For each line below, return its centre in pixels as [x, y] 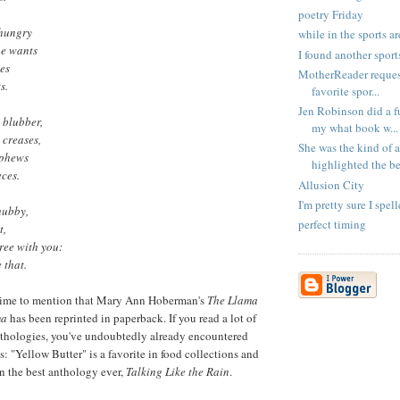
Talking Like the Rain [178, 371]
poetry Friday [331, 15]
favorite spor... [346, 91]
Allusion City [331, 184]
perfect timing [332, 225]
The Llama [233, 300]
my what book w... [355, 128]
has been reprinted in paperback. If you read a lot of [132, 317]
